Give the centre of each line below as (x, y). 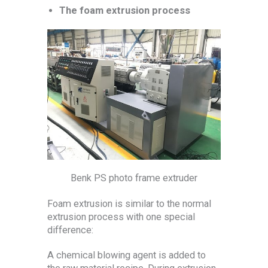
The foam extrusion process (125, 11)
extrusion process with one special (121, 217)
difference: (70, 230)
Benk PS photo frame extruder (134, 178)
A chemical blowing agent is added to (127, 255)
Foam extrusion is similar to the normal (129, 203)
